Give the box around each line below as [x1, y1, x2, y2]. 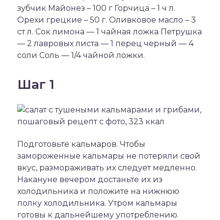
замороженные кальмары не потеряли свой [17, 151, 200, 161]
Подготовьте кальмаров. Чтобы [17, 139, 145, 149]
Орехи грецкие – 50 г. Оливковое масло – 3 [17, 15, 196, 25]
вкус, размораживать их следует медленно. [17, 163, 197, 172]
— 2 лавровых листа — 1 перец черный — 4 [17, 39, 193, 48]
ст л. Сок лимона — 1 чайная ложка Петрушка [17, 27, 202, 36]
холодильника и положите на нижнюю [17, 187, 179, 196]
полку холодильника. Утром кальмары [17, 198, 177, 208]
